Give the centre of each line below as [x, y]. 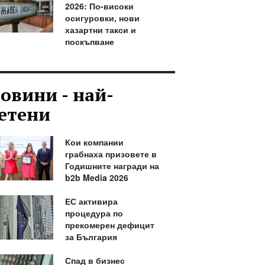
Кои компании [94, 142]
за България [91, 237]
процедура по [94, 213]
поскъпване [89, 41]
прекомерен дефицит [109, 225]
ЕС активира [91, 201]
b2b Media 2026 [96, 177]
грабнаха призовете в [111, 154]
